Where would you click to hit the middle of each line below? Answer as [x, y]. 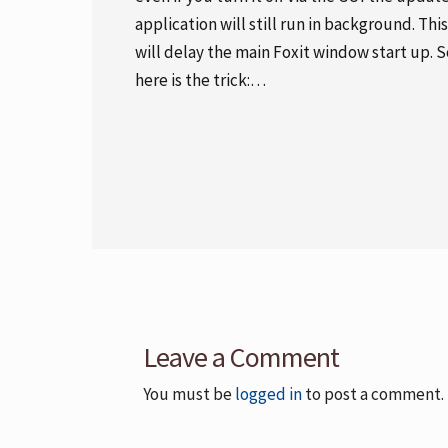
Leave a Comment [241, 357]
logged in [268, 394]
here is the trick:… [200, 79]
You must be [189, 394]
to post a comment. [373, 394]
